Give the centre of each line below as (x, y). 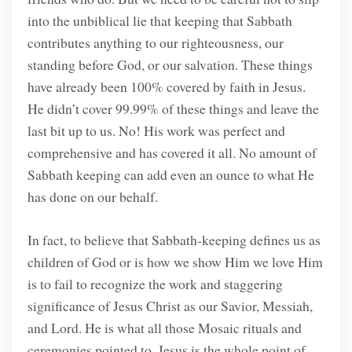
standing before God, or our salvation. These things (170, 65)
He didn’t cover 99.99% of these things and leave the (173, 109)
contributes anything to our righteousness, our (155, 43)
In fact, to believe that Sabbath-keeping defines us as (174, 239)
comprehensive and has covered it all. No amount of (172, 153)
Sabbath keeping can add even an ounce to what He (170, 175)
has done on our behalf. (92, 197)
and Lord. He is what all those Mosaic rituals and (164, 327)
